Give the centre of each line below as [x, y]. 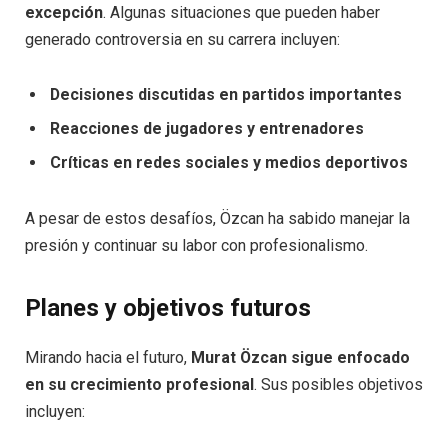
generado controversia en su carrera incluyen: [182, 40]
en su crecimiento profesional [139, 384]
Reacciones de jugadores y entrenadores [207, 129]
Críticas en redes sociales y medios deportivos [229, 163]
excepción [64, 13]
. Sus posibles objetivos [338, 384]
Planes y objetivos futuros [168, 307]
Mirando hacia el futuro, [108, 357]
